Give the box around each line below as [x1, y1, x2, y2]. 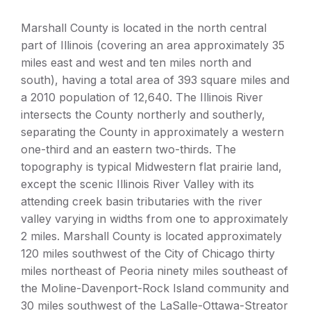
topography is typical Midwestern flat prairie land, [21, 160, 282, 174]
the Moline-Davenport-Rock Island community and [21, 281, 289, 296]
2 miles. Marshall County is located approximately [21, 229, 282, 244]
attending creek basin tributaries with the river [21, 194, 262, 209]
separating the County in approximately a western [21, 125, 284, 140]
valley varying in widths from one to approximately [21, 212, 288, 226]
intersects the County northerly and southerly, [21, 108, 265, 122]
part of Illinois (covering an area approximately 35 [21, 38, 285, 53]
